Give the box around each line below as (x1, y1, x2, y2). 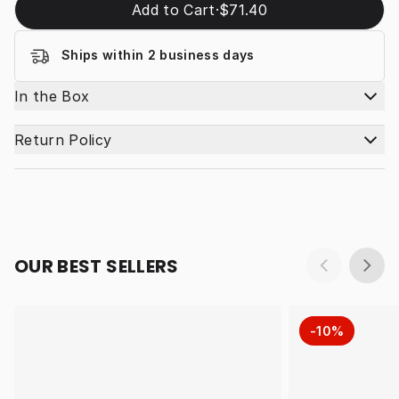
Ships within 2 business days (61, 47, 255, 63)
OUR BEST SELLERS (14, 253, 179, 279)
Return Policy (14, 131, 112, 150)
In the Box (14, 87, 90, 106)
